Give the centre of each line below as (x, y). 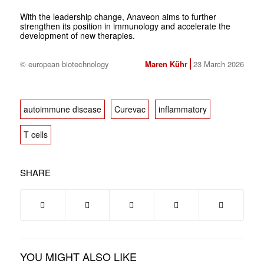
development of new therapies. (77, 35)
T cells (35, 134)
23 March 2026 (218, 64)
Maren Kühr (166, 64)
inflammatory (182, 109)
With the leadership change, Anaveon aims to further (118, 16)
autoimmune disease (62, 109)
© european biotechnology (64, 64)
